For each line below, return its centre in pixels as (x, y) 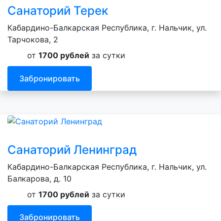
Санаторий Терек (58, 11)
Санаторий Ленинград (72, 149)
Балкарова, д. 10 (39, 178)
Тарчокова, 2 (33, 40)
